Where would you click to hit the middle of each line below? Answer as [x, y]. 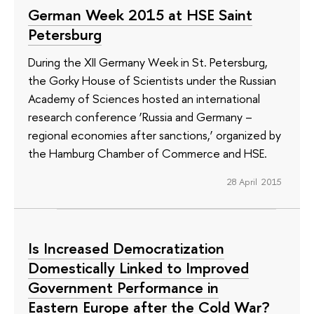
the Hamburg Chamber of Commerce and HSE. [148, 153]
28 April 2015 [254, 181]
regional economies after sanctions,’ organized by [155, 135]
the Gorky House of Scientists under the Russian [152, 81]
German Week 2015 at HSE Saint [140, 14]
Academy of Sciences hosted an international [144, 99]
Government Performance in [123, 288]
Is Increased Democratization [126, 248]
